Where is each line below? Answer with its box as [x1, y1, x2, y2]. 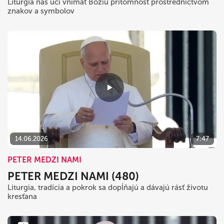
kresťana [7, 192, 37, 201]
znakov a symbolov [7, 6, 74, 15]
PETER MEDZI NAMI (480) [7, 169, 139, 183]
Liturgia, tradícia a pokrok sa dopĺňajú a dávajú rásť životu [7, 183, 208, 192]
